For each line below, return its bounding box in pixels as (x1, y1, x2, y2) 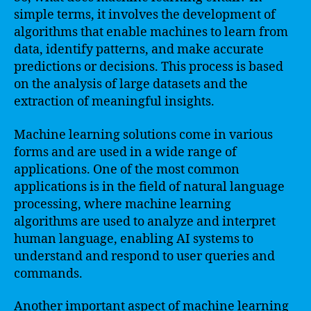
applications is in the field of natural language (14, 178, 285, 195)
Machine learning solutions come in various (14, 126, 273, 143)
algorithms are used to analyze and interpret (14, 213, 276, 230)
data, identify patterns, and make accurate (14, 42, 264, 58)
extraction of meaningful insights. (14, 94, 215, 110)
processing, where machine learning (14, 196, 231, 212)
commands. (14, 265, 83, 282)
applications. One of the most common (14, 161, 239, 178)
